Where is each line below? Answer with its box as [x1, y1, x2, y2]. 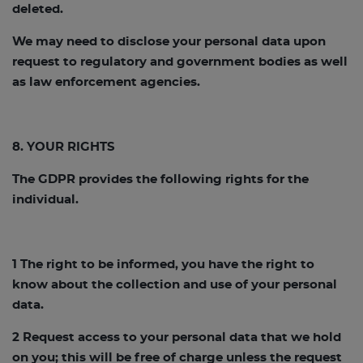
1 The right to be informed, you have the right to [12, 258, 314, 271]
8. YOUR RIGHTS [12, 141, 115, 153]
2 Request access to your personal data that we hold [12, 331, 341, 344]
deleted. [12, 3, 63, 15]
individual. [12, 194, 79, 206]
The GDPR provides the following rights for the [12, 173, 309, 186]
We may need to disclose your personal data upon [12, 36, 326, 48]
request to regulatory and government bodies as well [12, 56, 348, 68]
